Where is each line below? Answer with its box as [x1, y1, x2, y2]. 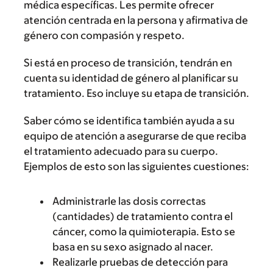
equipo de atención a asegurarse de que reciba [24, 129, 246, 142]
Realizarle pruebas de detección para [52, 255, 228, 268]
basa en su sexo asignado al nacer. [52, 240, 213, 253]
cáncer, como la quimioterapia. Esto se [52, 225, 235, 238]
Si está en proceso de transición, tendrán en [24, 56, 232, 69]
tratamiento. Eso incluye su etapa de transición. [24, 87, 249, 99]
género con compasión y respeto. [24, 29, 185, 41]
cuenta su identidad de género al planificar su [24, 71, 238, 84]
